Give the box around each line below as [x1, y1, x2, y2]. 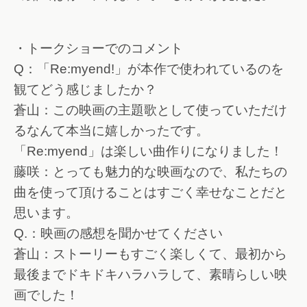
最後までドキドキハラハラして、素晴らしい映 [14, 267, 287, 282]
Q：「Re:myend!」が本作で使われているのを [14, 62, 284, 77]
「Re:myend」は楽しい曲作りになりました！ [14, 144, 283, 159]
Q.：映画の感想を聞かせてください [14, 226, 223, 241]
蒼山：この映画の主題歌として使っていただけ [14, 103, 287, 118]
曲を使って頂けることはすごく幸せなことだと [14, 185, 287, 200]
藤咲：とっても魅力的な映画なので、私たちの [14, 164, 287, 180]
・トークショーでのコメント [14, 41, 183, 56]
